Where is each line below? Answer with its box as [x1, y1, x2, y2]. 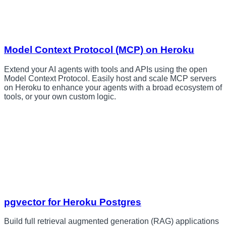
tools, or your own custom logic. [4, 92, 116, 101]
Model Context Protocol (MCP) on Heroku [4, 44, 194, 55]
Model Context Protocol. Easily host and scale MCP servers [4, 74, 216, 83]
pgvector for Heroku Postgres [4, 196, 141, 207]
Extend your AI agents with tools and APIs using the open [4, 65, 207, 74]
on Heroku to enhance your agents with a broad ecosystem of [4, 83, 222, 92]
